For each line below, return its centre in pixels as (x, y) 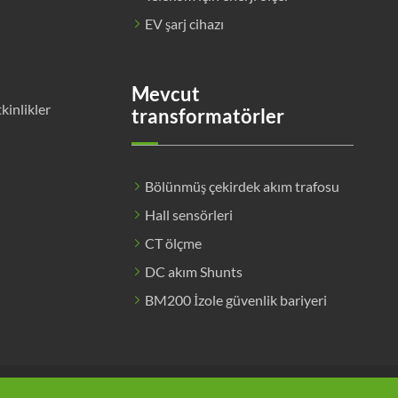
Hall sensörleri (189, 214)
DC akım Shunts (194, 271)
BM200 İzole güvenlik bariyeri (236, 299)
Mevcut (166, 93)
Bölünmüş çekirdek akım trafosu (242, 186)
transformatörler (208, 115)
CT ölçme (173, 243)
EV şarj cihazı (184, 23)
